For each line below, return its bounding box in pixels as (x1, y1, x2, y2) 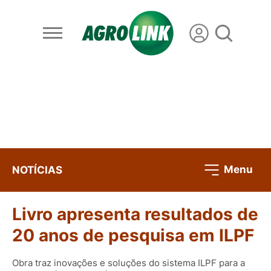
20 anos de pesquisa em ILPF (12, 225, 254, 246)
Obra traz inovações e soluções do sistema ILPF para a (12, 256, 245, 269)
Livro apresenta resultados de (12, 204, 258, 225)
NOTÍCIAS (12, 163, 62, 176)
